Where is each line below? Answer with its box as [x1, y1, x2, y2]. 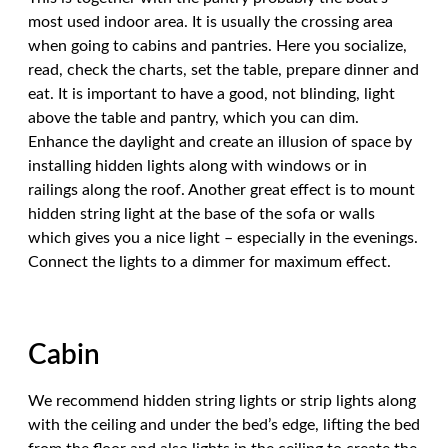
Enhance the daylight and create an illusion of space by [28, 134, 412, 150]
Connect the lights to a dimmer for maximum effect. [28, 254, 391, 270]
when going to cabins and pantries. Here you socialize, [28, 38, 407, 54]
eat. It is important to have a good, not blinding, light [28, 86, 395, 102]
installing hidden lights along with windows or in [28, 158, 367, 174]
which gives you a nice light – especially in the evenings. [28, 230, 418, 246]
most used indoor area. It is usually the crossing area [28, 14, 393, 30]
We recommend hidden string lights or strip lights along [28, 393, 416, 409]
